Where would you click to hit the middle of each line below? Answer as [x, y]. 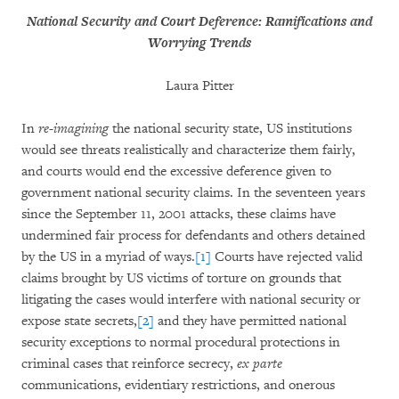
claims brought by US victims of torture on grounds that [181, 278]
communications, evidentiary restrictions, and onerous [178, 385]
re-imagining [73, 129]
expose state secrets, [79, 321]
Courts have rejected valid [287, 257]
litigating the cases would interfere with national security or [191, 300]
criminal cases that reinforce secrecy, [129, 364]
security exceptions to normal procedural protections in [181, 342]
